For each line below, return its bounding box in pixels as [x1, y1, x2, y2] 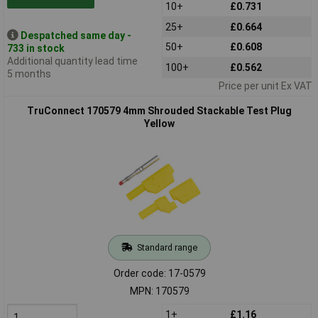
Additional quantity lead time [6, 55, 138, 67]
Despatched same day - [20, 29, 131, 41]
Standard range [136, 241, 197, 253]
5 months [6, 67, 51, 79]
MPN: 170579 [129, 285, 190, 297]
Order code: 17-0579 [113, 267, 206, 279]
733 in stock [6, 42, 65, 54]
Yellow [144, 117, 175, 129]
